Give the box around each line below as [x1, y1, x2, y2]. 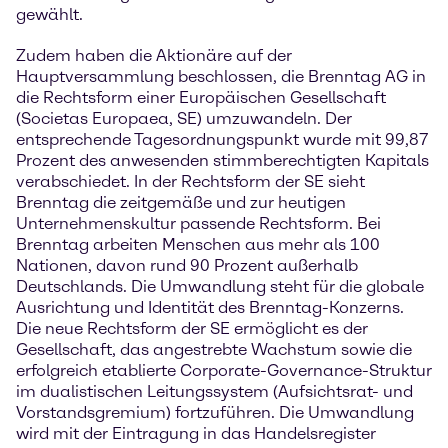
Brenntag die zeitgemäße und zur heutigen [16, 193, 346, 213]
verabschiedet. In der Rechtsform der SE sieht [16, 172, 365, 192]
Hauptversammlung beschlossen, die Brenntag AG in [16, 67, 426, 87]
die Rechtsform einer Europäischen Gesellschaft [16, 88, 386, 108]
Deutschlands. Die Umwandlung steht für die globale [16, 277, 424, 297]
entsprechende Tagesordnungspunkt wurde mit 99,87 [16, 130, 429, 150]
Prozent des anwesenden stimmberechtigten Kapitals [16, 151, 429, 171]
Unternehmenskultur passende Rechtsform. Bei [16, 214, 381, 234]
